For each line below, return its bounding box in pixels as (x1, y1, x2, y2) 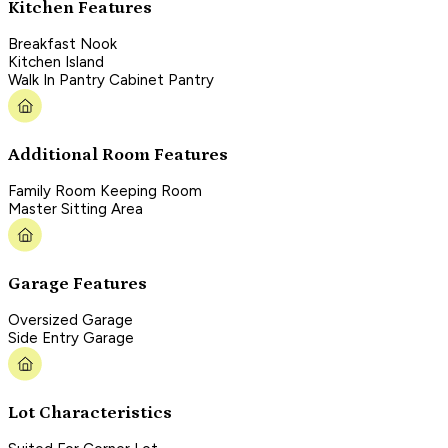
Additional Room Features (8, 144, 228, 165)
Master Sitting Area (8, 200, 143, 219)
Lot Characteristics (8, 402, 172, 423)
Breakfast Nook (8, 35, 117, 54)
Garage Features (8, 273, 147, 294)
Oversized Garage (8, 311, 133, 330)
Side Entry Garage (8, 329, 134, 348)
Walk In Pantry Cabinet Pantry (8, 71, 214, 90)
